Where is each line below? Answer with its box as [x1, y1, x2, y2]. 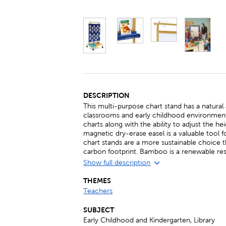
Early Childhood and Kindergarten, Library [83, 216, 215, 224]
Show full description [83, 159, 151, 166]
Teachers [83, 187, 113, 195]
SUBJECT [83, 206, 115, 214]
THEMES [83, 177, 111, 185]
